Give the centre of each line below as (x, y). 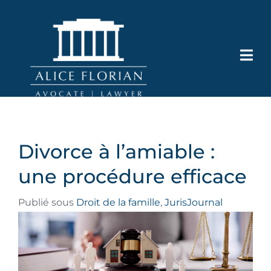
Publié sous (47, 202)
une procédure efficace (132, 176)
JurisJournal (194, 202)
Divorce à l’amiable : (116, 152)
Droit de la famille (118, 202)
